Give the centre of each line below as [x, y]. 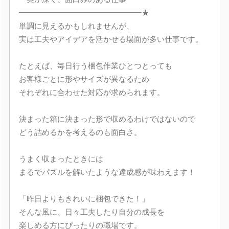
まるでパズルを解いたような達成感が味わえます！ [107, 172]
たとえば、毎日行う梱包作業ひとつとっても [95, 66]
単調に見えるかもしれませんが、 [76, 26]
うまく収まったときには [61, 159]
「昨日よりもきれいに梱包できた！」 [84, 199]
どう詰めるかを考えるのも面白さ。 [80, 132]
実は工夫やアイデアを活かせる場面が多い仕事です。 [111, 39]
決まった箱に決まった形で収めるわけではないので [107, 119]
